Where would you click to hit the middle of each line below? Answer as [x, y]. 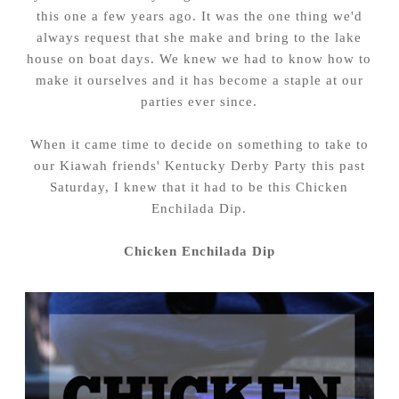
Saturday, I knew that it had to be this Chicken [199, 186]
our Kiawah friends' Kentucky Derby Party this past [199, 165]
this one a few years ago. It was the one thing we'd [199, 15]
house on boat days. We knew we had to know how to [199, 58]
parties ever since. [199, 101]
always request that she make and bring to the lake [199, 37]
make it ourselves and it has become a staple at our [199, 79]
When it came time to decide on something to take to [199, 143]
